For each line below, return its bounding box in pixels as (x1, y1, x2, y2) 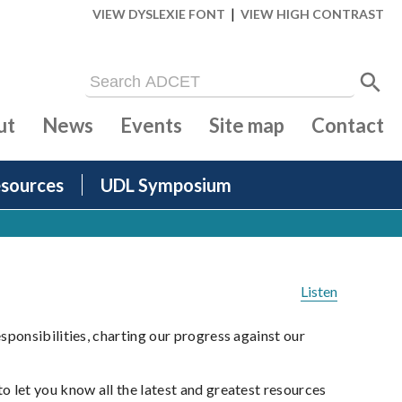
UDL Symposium (100, 174, 232, 197)
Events (120, 113, 182, 138)
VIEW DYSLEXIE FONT (92, 6, 225, 22)
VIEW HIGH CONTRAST (240, 6, 384, 22)
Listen (301, 283, 337, 301)
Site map (209, 113, 284, 138)
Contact (311, 113, 384, 138)
